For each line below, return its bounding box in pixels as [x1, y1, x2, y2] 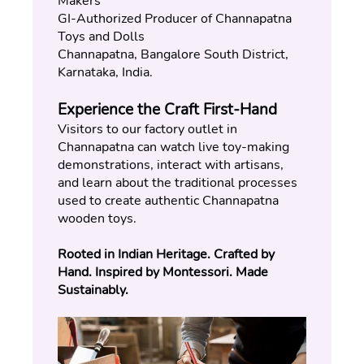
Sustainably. [58, 281, 128, 299]
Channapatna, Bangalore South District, [58, 45, 288, 63]
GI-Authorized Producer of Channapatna [58, 10, 292, 28]
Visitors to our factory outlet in [58, 120, 237, 138]
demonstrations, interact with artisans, [58, 156, 284, 174]
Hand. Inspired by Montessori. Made [58, 263, 268, 281]
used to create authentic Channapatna [58, 192, 279, 210]
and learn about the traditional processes [58, 174, 297, 192]
